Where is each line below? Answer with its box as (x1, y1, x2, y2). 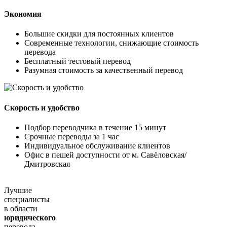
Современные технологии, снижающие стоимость (24, 39, 199, 48)
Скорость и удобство (4, 103, 80, 112)
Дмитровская (24, 159, 70, 168)
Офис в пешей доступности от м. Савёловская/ (24, 150, 186, 159)
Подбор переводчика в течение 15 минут (24, 123, 166, 132)
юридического (4, 213, 56, 222)
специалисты (4, 195, 50, 204)
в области (4, 204, 37, 213)
